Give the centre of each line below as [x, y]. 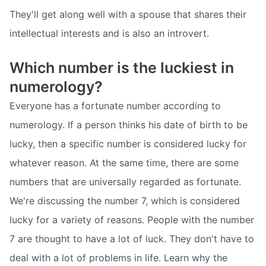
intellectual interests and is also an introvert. [109, 34]
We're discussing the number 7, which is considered [125, 201]
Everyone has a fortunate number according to [115, 106]
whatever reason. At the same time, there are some [124, 163]
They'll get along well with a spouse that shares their [128, 15]
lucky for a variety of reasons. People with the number [132, 220]
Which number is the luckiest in [122, 68]
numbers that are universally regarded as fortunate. [125, 182]
